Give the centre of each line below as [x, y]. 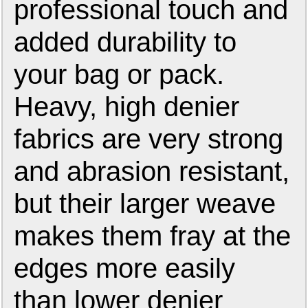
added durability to [125, 42]
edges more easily [125, 268]
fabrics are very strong [149, 139]
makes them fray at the [153, 236]
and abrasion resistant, [152, 172]
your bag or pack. [119, 75]
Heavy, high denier [127, 107]
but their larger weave [145, 204]
